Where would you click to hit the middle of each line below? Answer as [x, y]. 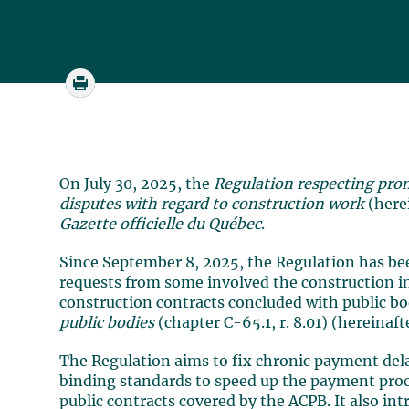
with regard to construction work [246, 204]
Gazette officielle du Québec [161, 225]
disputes [90, 204]
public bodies [109, 323]
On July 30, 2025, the [137, 184]
